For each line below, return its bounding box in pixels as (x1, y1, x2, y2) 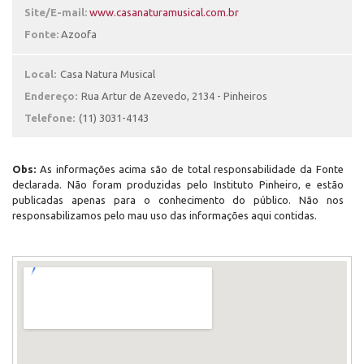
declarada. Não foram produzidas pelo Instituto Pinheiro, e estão (12, 179, 344, 190)
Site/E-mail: (24, 6, 89, 18)
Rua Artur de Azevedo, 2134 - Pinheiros (81, 90, 267, 102)
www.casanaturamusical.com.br (89, 6, 239, 18)
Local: (24, 68, 56, 80)
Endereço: (24, 90, 77, 102)
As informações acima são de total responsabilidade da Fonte (39, 163, 344, 175)
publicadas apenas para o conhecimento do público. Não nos (12, 194, 344, 206)
